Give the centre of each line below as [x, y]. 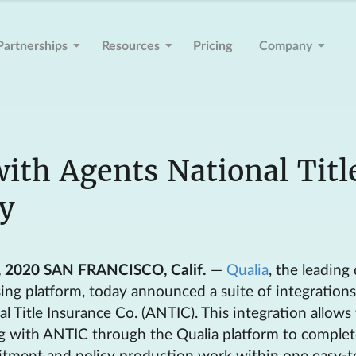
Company [285, 46]
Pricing [213, 46]
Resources [130, 46]
